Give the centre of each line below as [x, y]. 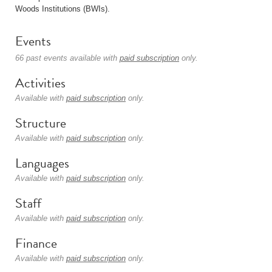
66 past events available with [67, 58]
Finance [36, 243]
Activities [40, 83]
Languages [42, 163]
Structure [41, 123]
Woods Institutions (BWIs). [63, 9]
